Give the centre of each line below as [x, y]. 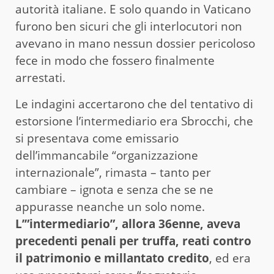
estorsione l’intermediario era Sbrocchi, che [134, 121]
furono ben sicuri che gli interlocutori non [129, 27]
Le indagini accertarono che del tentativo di [134, 104]
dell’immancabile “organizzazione [107, 156]
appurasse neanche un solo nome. [110, 207]
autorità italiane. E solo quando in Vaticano [133, 9]
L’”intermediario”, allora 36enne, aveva [128, 224]
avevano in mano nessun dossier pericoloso [135, 44]
